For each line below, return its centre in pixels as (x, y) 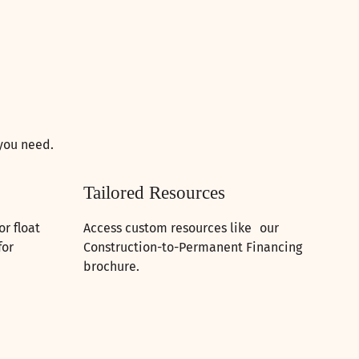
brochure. (111, 267)
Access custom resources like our (181, 228)
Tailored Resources (154, 193)
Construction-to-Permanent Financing (193, 248)
